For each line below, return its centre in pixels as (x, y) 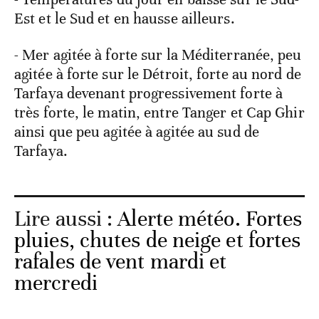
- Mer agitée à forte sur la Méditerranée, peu (158, 55)
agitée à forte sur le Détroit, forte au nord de (158, 74)
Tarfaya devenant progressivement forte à (149, 94)
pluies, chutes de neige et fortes (158, 241)
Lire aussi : (66, 219)
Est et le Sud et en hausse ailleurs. (125, 19)
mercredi (56, 283)
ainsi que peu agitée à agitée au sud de (137, 132)
